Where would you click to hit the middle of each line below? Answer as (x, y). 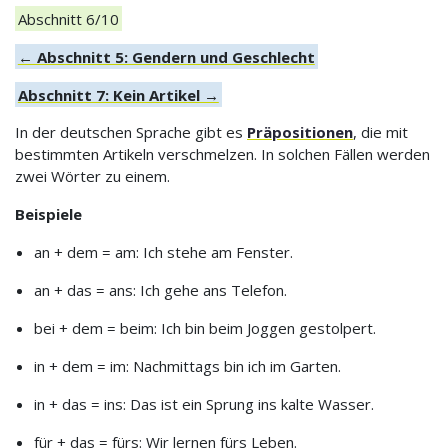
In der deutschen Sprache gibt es (131, 132)
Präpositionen (300, 132)
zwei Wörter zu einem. (92, 176)
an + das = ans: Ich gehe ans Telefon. (160, 290)
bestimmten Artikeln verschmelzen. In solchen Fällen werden (222, 154)
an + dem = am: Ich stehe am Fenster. (163, 252)
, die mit (380, 132)
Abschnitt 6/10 (68, 18)
